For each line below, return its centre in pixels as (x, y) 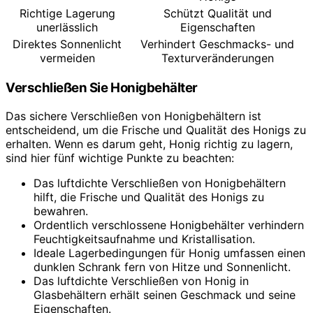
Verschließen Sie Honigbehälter (102, 88)
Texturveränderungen (217, 58)
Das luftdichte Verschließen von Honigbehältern (160, 183)
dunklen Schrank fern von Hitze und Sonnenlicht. (162, 267)
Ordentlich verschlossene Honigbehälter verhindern (169, 225)
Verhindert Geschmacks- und (217, 44)
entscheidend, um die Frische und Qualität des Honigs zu (156, 130)
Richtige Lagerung (67, 13)
